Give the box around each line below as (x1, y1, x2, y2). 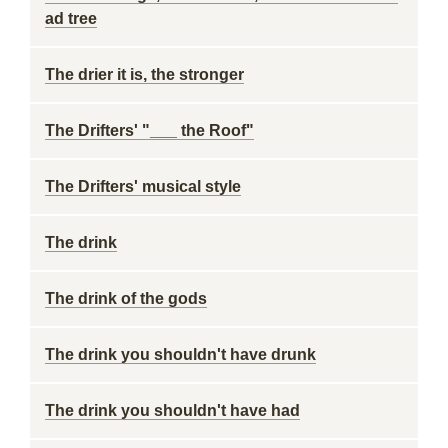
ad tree (45, 10, 97, 27)
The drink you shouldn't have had (45, 402, 300, 419)
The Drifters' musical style (45, 178, 241, 195)
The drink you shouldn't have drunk (45, 346, 316, 363)
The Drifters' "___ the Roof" (45, 122, 254, 139)
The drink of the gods (45, 290, 207, 307)
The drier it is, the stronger (45, 66, 244, 83)
